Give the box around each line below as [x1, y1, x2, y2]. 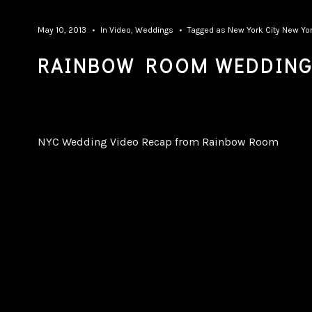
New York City [227, 25, 280, 35]
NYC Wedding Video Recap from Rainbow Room [37, 135, 279, 148]
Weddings [134, 25, 173, 35]
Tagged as [187, 25, 226, 35]
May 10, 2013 [37, 25, 86, 35]
